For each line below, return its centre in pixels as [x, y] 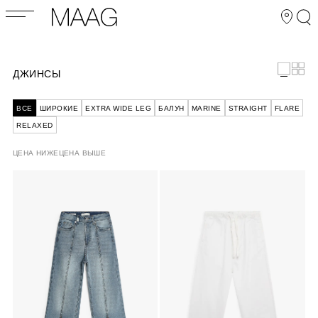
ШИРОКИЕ [59, 108]
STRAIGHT [248, 108]
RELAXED [35, 125]
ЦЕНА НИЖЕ [36, 153]
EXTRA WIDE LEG [118, 108]
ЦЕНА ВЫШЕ [82, 153]
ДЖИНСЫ [37, 74]
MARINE [206, 108]
